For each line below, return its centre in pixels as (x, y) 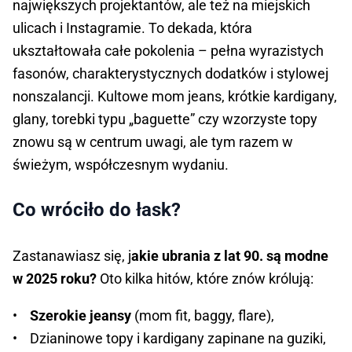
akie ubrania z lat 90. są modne (230, 256)
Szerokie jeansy (82, 316)
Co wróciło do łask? (97, 210)
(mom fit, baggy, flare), (204, 316)
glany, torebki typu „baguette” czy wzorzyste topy (165, 119)
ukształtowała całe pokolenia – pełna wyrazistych (168, 51)
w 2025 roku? (55, 279)
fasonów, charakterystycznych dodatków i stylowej (170, 74)
